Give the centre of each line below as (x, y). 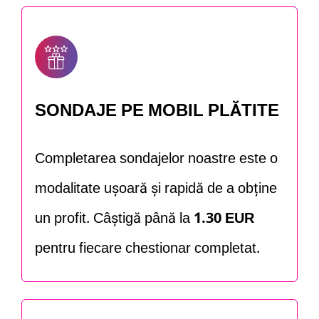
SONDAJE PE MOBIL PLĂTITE (157, 111)
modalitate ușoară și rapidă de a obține (156, 189)
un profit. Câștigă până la (114, 219)
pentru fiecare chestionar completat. (147, 249)
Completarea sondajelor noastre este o (156, 159)
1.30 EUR (224, 219)
